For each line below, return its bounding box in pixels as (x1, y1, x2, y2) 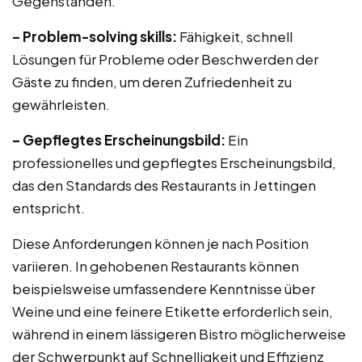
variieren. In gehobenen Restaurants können (12, 257, 299, 275)
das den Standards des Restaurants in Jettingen (12, 176, 316, 194)
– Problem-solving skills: (12, 27, 177, 45)
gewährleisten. (12, 95, 110, 113)
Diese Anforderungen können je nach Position (12, 234, 309, 252)
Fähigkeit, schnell (177, 27, 293, 45)
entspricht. (12, 199, 85, 217)
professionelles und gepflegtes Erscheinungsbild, (12, 154, 336, 171)
